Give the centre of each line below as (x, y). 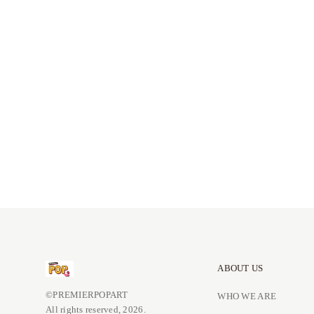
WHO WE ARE (247, 296)
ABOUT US (240, 268)
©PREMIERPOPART (87, 295)
